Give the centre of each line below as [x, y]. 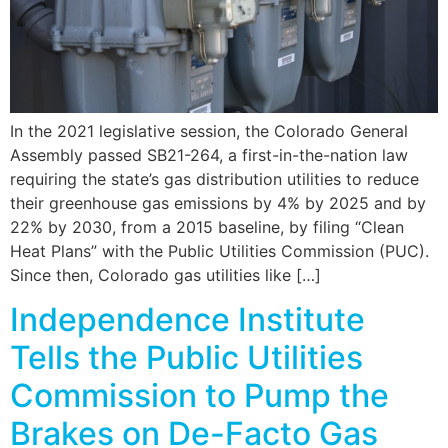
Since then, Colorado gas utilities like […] [165, 275]
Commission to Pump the [199, 396]
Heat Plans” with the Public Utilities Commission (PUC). [219, 251]
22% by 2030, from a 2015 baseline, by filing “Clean [207, 227]
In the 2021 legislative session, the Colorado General [209, 131]
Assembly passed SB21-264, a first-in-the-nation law [209, 155]
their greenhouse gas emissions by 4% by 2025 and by [218, 203]
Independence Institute [187, 320]
